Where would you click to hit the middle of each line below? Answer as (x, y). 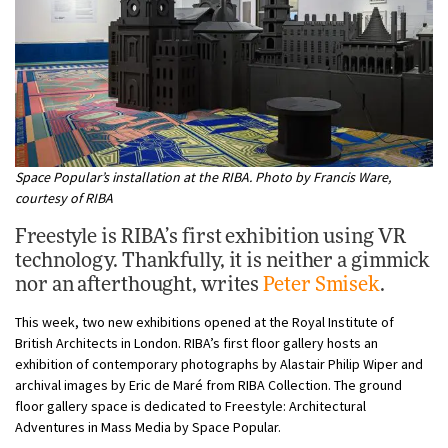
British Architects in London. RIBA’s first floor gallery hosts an (196, 342)
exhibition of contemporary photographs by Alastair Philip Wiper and (219, 363)
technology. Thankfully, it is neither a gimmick (223, 260)
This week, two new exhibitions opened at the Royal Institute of (204, 321)
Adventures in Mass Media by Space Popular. (148, 426)
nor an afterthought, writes (139, 284)
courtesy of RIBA (64, 197)
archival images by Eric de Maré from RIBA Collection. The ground (208, 384)
